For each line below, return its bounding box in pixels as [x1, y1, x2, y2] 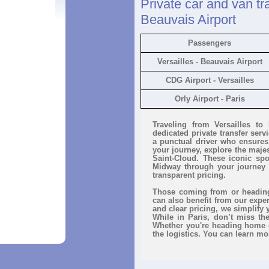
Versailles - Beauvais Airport [157, 57, 262, 66]
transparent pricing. [153, 171, 226, 180]
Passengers [188, 38, 231, 47]
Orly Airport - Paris [174, 94, 245, 103]
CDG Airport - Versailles [165, 76, 254, 85]
